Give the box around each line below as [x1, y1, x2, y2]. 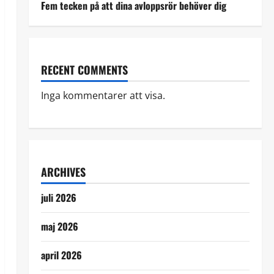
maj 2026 [40, 218, 78, 234]
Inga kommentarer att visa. [40, 88, 165, 102]
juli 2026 [40, 190, 76, 205]
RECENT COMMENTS [40, 61, 128, 78]
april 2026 [40, 247, 82, 262]
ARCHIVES [40, 163, 86, 180]
